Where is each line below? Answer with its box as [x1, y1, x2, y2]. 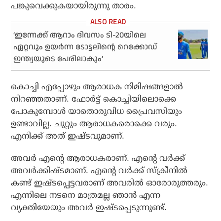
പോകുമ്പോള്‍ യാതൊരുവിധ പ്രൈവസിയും [11, 107, 183, 116]
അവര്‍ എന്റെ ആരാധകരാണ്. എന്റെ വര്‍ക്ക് [11, 153, 185, 163]
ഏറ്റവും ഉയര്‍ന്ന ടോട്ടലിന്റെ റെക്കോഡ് [13, 41, 157, 53]
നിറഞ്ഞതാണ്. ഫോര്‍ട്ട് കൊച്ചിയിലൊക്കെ [11, 94, 177, 104]
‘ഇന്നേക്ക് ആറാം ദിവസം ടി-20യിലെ [13, 30, 147, 41]
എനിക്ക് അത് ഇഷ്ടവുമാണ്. [11, 131, 125, 141]
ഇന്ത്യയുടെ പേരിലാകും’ [13, 53, 104, 65]
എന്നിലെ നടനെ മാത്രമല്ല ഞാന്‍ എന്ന [11, 190, 161, 200]
